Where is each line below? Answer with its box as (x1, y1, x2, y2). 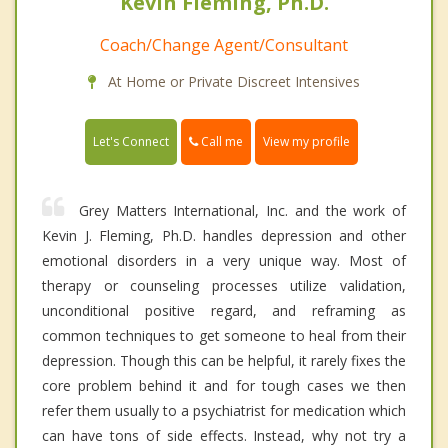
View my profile (263, 133, 350, 151)
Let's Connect (93, 133, 169, 151)
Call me (198, 133, 243, 151)
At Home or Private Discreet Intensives (104, 72, 360, 92)
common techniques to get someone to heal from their (42, 326, 406, 346)
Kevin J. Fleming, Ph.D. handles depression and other (42, 226, 406, 246)
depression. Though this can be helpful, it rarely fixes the (42, 351, 406, 371)
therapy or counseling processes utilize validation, (42, 276, 406, 296)
